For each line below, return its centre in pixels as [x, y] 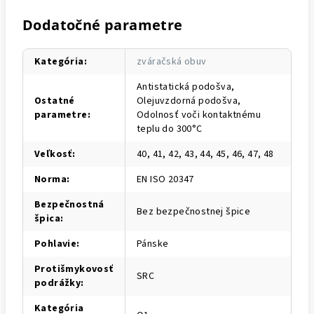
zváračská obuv [172, 61]
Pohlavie [56, 244]
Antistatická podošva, [186, 87]
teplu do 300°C [170, 129]
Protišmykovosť [74, 269]
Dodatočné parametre [103, 25]
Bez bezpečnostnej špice [194, 211]
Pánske [153, 244]
